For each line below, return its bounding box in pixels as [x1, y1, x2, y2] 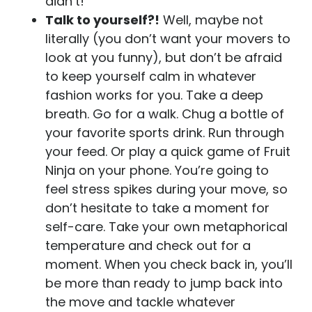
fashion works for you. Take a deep [45, 86, 263, 104]
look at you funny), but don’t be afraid [45, 49, 282, 66]
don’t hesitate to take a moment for [45, 199, 270, 217]
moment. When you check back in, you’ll [45, 256, 292, 273]
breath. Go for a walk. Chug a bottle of [45, 105, 284, 123]
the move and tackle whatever [45, 293, 235, 311]
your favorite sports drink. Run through [45, 124, 284, 141]
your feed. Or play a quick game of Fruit [45, 143, 290, 160]
